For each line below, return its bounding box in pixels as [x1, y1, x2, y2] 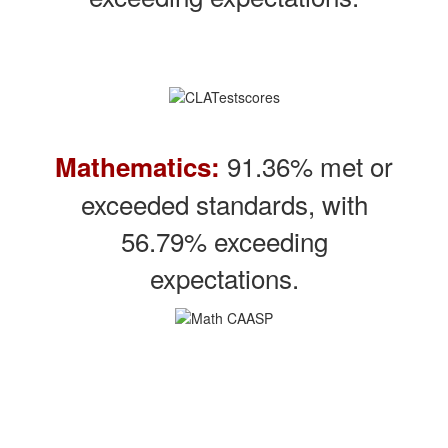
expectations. [149, 258, 299, 296]
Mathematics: [55, 147, 220, 185]
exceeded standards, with [80, 184, 368, 222]
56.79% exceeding [120, 221, 328, 259]
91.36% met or [220, 146, 393, 184]
